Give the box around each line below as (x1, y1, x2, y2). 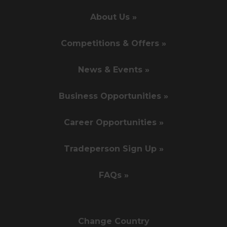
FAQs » (98, 170, 129, 180)
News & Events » (78, 65, 149, 75)
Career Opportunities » (63, 118, 164, 128)
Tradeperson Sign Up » (63, 144, 164, 154)
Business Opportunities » (59, 91, 168, 101)
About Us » (90, 12, 137, 22)
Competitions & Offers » (61, 39, 166, 49)
